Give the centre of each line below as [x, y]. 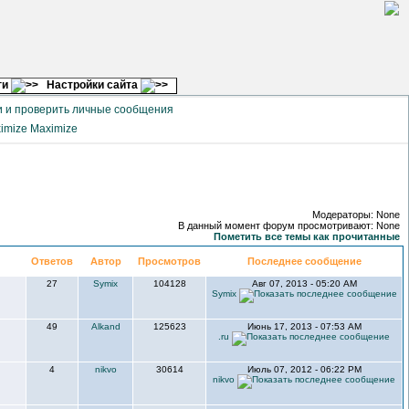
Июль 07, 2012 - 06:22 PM [304, 369]
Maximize [52, 129]
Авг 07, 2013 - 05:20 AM [304, 283]
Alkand [105, 326]
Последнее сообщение [304, 261]
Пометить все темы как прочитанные [307, 236]
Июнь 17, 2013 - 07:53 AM [304, 326]
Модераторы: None [356, 215]
